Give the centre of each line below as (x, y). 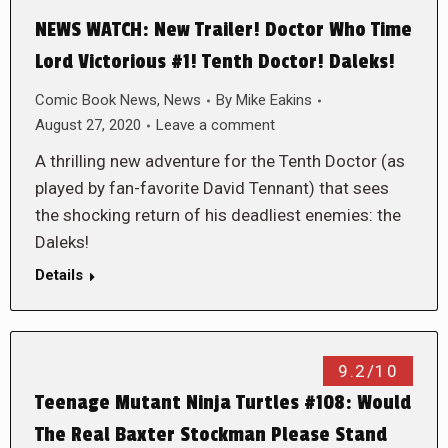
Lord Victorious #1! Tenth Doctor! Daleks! (215, 62)
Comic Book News (96, 100)
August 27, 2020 (88, 125)
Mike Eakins (274, 100)
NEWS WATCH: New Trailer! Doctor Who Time (223, 30)
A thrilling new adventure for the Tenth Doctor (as (220, 161)
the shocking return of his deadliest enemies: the (218, 215)
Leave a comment (215, 125)
